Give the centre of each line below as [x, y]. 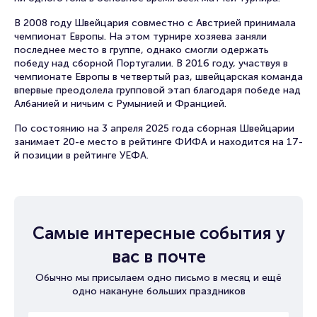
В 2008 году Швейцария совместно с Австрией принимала [155, 23]
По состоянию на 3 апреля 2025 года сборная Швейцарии [154, 128]
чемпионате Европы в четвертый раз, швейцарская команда [158, 77]
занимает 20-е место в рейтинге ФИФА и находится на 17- [158, 142]
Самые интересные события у [158, 233]
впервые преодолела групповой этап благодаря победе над [157, 90]
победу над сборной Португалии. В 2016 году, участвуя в [151, 63]
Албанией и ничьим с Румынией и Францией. [120, 104]
